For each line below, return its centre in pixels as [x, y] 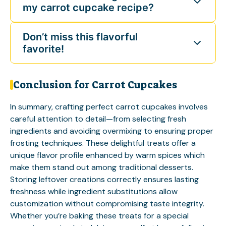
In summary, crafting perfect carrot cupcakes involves [109, 107]
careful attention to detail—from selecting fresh [98, 119]
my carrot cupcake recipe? [88, 8]
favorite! [45, 49]
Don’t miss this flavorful [80, 37]
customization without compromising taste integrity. [107, 204]
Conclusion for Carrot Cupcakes [95, 85]
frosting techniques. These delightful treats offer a [103, 143]
